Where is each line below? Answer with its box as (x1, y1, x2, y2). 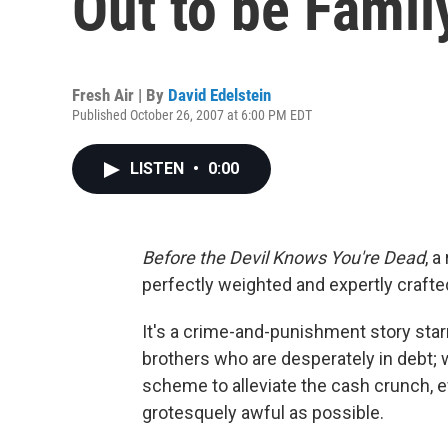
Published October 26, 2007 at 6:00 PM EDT (72, 107, 312, 123)
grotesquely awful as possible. (142, 402, 384, 423)
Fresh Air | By (72, 85, 168, 105)
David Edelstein (168, 85, 271, 105)
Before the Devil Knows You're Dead (142, 247, 425, 268)
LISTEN (130, 159, 188, 178)
